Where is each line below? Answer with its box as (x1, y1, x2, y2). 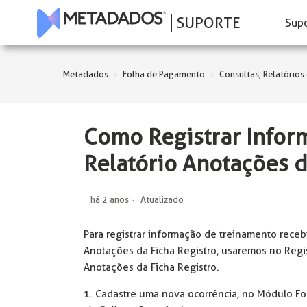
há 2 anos (90, 194, 129, 205)
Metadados (63, 69, 108, 79)
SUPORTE (176, 13, 241, 32)
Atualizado (140, 194, 184, 205)
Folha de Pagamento (123, 69, 205, 79)
